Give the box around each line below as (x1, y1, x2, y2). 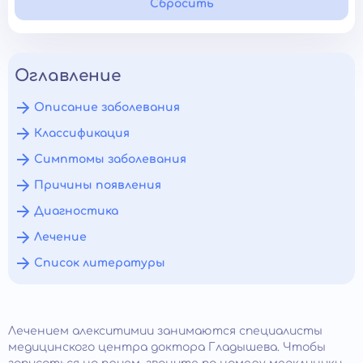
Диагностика (34, 205, 118, 217)
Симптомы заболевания (34, 153, 186, 165)
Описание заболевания (34, 101, 180, 113)
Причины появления (34, 179, 161, 191)
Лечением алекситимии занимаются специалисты (8, 325, 322, 337)
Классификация (34, 127, 130, 139)
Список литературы (34, 257, 165, 269)
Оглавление (15, 66, 121, 85)
